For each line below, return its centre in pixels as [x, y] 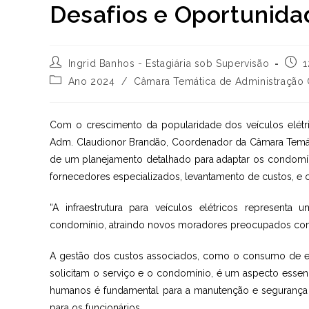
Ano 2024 [91, 82]
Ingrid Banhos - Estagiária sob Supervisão [169, 64]
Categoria [72, 80]
